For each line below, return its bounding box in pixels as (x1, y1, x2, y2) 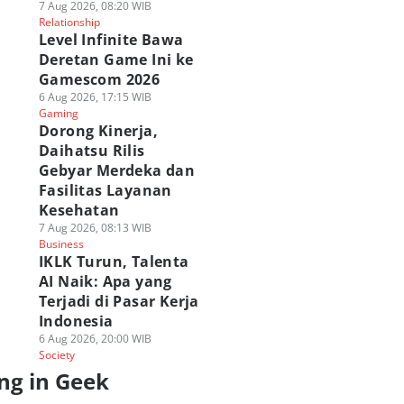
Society (38, 347, 75, 363)
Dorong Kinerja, (38, 121, 158, 141)
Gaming (38, 106, 78, 121)
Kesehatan (38, 200, 120, 220)
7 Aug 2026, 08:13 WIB (38, 220, 151, 235)
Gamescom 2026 (38, 69, 161, 89)
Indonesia (38, 311, 114, 331)
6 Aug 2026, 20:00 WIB (38, 331, 151, 346)
